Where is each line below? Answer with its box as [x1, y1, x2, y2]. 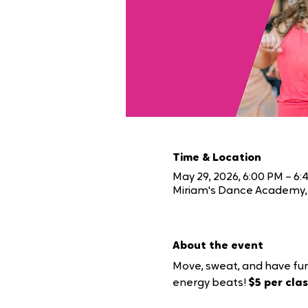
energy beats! [172, 277, 248, 289]
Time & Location [172, 152, 261, 164]
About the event [172, 240, 263, 252]
